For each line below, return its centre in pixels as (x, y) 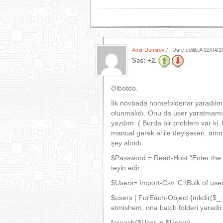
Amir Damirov (148, 50)
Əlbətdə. (124, 88)
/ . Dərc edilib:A (184, 50)
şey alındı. (128, 143)
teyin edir (125, 168)
